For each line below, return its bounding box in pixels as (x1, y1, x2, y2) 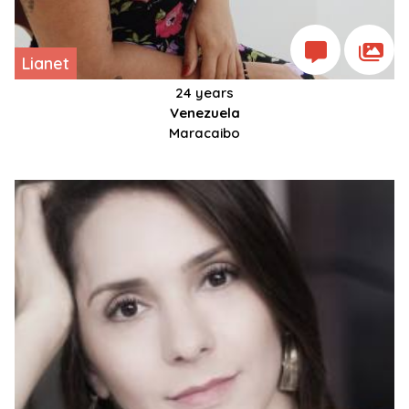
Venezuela (169, 104, 240, 122)
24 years (175, 84, 234, 102)
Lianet (22, 53, 69, 75)
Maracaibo (169, 124, 240, 142)
